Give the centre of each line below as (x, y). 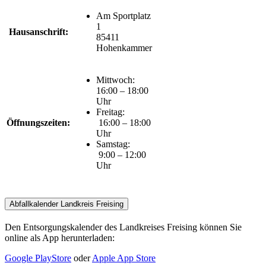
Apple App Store (124, 258)
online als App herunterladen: (60, 237)
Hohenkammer (124, 48)
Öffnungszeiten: (38, 123)
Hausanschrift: (38, 32)
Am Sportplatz (123, 16)
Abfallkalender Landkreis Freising (66, 204)
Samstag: (114, 144)
